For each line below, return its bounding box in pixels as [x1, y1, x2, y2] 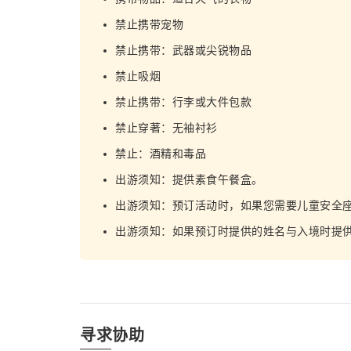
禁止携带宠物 [115, 18, 183, 31]
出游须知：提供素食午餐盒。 [115, 173, 263, 186]
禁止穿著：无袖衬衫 [115, 121, 218, 134]
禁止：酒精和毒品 [115, 147, 206, 160]
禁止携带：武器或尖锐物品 [115, 44, 251, 56]
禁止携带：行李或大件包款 [115, 96, 251, 108]
